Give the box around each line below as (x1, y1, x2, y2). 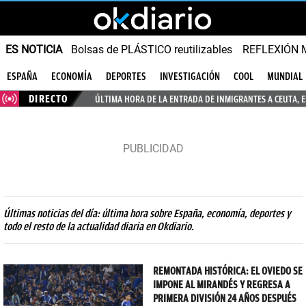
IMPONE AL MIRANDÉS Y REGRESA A (153, 279, 290, 291)
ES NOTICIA (5, 42, 62, 56)
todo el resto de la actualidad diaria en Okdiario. (3, 220, 194, 233)
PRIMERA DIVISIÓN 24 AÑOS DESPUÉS (153, 292, 296, 305)
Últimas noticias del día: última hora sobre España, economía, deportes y (3, 207, 291, 220)
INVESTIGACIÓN (160, 70, 220, 83)
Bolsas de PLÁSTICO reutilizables (71, 42, 232, 56)
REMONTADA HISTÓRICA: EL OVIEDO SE (153, 265, 303, 277)
